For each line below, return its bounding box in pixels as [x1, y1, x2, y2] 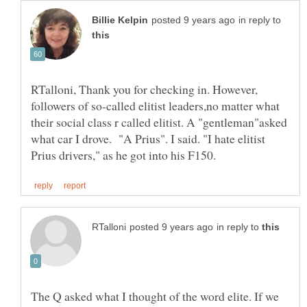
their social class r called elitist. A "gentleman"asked [31, 114, 287, 131]
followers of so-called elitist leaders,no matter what [31, 97, 280, 114]
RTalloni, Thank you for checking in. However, [31, 81, 258, 98]
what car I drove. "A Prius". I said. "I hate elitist [31, 130, 265, 147]
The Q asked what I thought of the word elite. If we [31, 288, 279, 305]
